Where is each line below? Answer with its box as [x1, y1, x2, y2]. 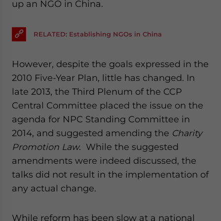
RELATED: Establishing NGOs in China [34, 30, 162, 38]
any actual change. [12, 183, 96, 193]
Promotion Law [12, 141, 79, 152]
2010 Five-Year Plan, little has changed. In [12, 72, 195, 83]
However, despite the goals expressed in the [12, 58, 209, 69]
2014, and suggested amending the [12, 127, 172, 138]
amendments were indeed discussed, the [12, 155, 196, 166]
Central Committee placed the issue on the [12, 100, 203, 110]
